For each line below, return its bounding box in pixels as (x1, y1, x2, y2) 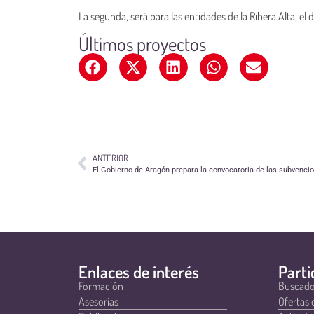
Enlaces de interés (78, 260, 199, 282)
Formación (78, 278, 123, 293)
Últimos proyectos (78, 31, 206, 55)
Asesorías (78, 294, 118, 308)
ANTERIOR (93, 151, 128, 163)
